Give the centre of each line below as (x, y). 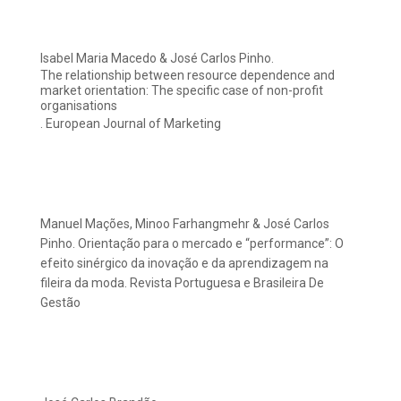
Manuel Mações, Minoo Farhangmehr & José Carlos (185, 224)
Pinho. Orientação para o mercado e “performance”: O (192, 244)
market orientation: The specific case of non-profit (182, 91)
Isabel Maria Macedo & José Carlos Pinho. (157, 59)
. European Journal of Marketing (131, 124)
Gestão (60, 303)
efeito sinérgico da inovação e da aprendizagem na (184, 264)
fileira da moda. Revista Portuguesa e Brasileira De (182, 283)
